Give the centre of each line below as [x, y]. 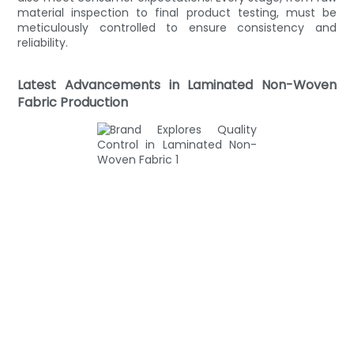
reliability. [43, 42]
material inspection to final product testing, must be [177, 12]
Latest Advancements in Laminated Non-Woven [177, 85]
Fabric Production [73, 102]
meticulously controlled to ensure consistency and [177, 27]
